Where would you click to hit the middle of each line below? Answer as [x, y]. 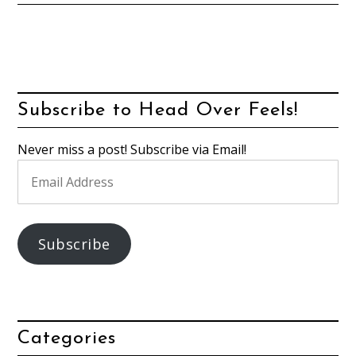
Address [41, 190]
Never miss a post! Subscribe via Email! [132, 150]
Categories [67, 339]
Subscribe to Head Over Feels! [158, 111]
